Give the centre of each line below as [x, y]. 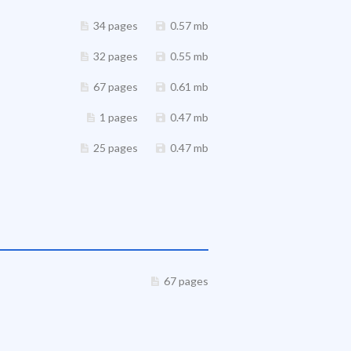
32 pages [116, 56]
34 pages [116, 25]
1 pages [119, 117]
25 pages [116, 148]
